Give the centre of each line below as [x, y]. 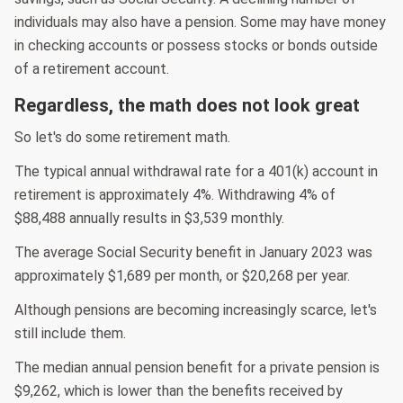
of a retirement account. [92, 69]
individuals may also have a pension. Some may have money [200, 22]
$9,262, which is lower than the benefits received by [179, 391]
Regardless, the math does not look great [187, 106]
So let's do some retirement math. [122, 138]
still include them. [70, 334]
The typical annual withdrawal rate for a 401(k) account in [196, 172]
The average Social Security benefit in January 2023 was [193, 253]
